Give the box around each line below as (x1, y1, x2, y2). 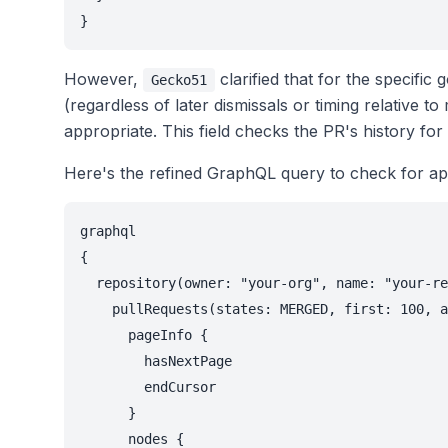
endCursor (80, 379, 216, 396)
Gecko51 (151, 72, 207, 89)
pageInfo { (80, 327, 208, 344)
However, (64, 69, 143, 90)
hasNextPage (80, 353, 232, 370)
